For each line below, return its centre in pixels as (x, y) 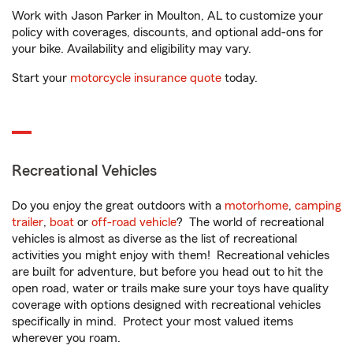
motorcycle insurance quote (146, 78)
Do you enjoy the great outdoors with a (118, 206)
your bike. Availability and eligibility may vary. (132, 49)
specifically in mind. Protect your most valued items (152, 321)
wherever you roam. (66, 338)
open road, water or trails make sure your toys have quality (170, 288)
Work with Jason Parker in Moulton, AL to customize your (167, 16)
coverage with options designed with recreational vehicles (166, 305)
